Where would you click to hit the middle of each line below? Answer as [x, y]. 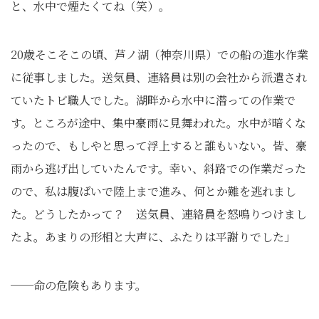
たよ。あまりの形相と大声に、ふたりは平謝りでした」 [153, 237]
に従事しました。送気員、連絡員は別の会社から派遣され [159, 77]
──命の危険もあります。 [79, 285]
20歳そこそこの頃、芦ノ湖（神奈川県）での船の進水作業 [159, 54]
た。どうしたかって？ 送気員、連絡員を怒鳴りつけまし [159, 214]
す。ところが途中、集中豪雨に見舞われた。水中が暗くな [158, 123]
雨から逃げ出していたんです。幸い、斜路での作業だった [158, 168]
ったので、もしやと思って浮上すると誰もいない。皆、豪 [159, 146]
